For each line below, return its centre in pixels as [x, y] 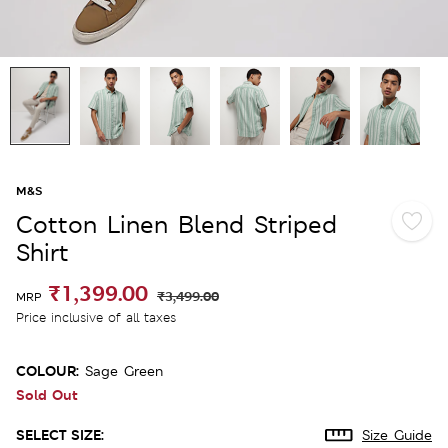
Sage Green [124, 370]
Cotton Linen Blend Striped [176, 224]
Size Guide [397, 434]
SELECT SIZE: [60, 434]
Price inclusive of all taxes [96, 317]
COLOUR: [47, 370]
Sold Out [47, 394]
